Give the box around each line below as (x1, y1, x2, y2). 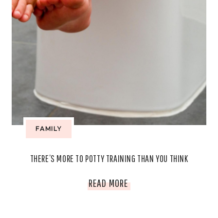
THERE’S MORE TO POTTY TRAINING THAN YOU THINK (30, 153, 188, 164)
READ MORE (89, 177, 128, 189)
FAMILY (36, 125, 62, 132)
